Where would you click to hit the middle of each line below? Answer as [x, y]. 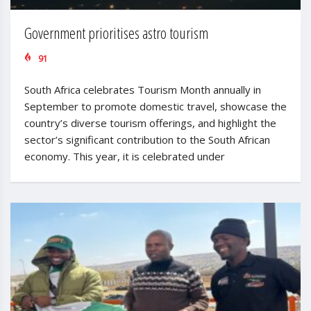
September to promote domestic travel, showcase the [155, 106]
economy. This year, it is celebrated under [125, 156]
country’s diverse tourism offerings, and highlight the [150, 123]
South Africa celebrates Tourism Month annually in [143, 89]
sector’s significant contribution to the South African [147, 139]
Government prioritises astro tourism [116, 32]
